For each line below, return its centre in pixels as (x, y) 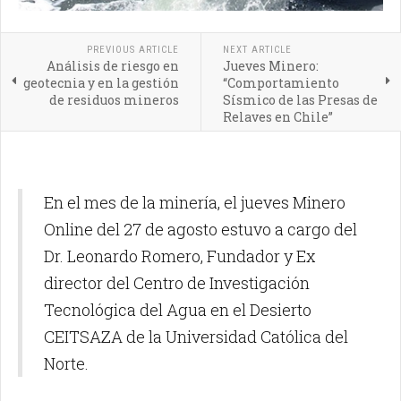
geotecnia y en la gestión (101, 83)
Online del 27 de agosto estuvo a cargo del (200, 230)
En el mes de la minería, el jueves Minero (195, 203)
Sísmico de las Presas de (300, 100)
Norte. (66, 364)
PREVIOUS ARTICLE (132, 50)
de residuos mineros (114, 100)
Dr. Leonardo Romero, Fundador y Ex (180, 256)
